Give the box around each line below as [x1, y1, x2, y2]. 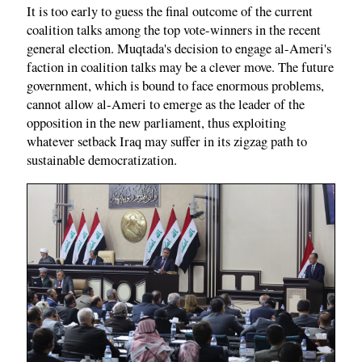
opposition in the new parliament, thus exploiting [27, 114, 286, 133]
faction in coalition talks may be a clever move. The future [27, 58, 334, 77]
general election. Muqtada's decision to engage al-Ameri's [27, 40, 331, 58]
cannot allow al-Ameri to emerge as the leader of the [27, 95, 305, 114]
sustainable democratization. [27, 151, 177, 170]
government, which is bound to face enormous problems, [27, 77, 324, 95]
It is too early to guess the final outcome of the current [27, 2, 313, 21]
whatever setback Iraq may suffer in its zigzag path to [27, 133, 307, 151]
